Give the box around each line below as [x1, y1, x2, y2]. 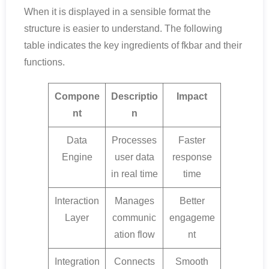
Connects [113, 256, 155, 267]
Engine [61, 151, 92, 162]
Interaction [55, 195, 99, 206]
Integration [54, 256, 100, 267]
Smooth [175, 256, 208, 267]
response [172, 151, 212, 162]
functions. [24, 56, 65, 67]
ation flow [113, 229, 155, 240]
